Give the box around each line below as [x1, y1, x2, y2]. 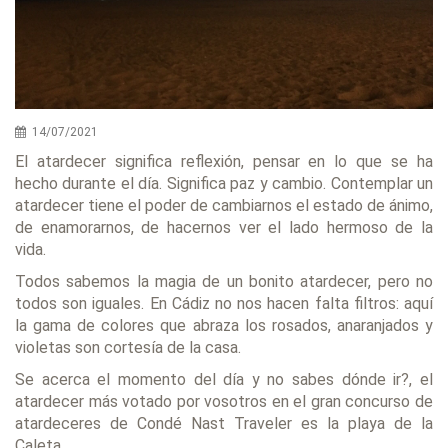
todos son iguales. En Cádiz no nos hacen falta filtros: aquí [15, 293, 433, 313]
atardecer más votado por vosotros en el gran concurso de [15, 391, 433, 411]
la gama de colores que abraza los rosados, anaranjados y [15, 315, 433, 335]
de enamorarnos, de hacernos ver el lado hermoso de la [15, 217, 433, 237]
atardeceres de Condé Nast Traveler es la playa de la [15, 413, 433, 433]
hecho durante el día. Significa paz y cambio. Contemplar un [15, 173, 433, 193]
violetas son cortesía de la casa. [15, 337, 241, 357]
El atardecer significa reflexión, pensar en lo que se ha [15, 151, 433, 171]
